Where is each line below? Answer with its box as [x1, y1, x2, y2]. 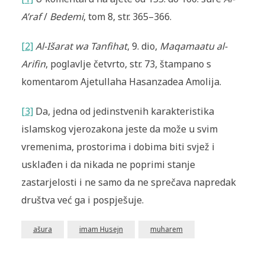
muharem [150, 224, 183, 235]
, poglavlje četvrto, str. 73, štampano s [45, 57, 211, 71]
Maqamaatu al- [159, 40, 227, 53]
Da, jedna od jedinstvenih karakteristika [33, 105, 214, 118]
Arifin [21, 57, 46, 71]
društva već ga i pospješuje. [21, 193, 144, 207]
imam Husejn [79, 224, 123, 235]
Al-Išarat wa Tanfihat [35, 40, 127, 53]
